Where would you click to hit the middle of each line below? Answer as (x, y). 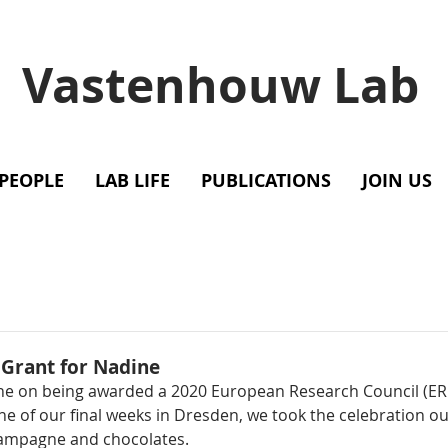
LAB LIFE (132, 180)
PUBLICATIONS (266, 180)
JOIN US (397, 180)
